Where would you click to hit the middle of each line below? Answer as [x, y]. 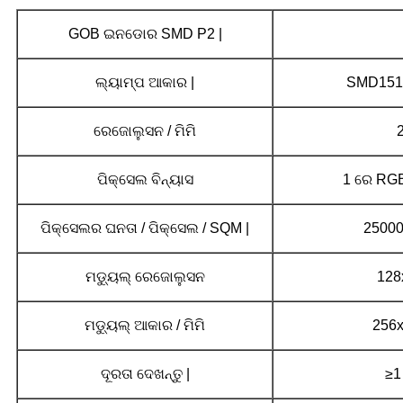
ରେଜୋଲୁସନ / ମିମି [145, 131]
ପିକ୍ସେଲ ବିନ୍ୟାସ [145, 180]
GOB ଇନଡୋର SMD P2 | [145, 34]
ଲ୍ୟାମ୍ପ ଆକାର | [145, 83]
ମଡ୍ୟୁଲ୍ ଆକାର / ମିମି [145, 326]
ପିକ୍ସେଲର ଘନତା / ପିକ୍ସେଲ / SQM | [145, 228]
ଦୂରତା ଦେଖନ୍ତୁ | [145, 374]
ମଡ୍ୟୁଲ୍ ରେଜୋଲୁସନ [145, 277]
